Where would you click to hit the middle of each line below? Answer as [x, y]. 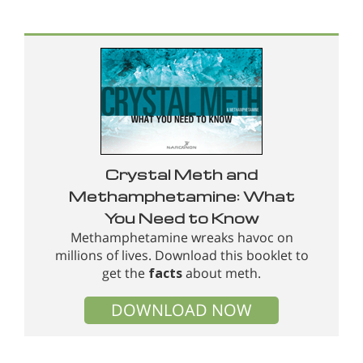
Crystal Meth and [181, 173]
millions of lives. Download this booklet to [181, 255]
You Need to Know [181, 217]
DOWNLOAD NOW [181, 310]
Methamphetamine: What [181, 195]
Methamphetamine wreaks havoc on [181, 237]
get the [125, 273]
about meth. [222, 273]
